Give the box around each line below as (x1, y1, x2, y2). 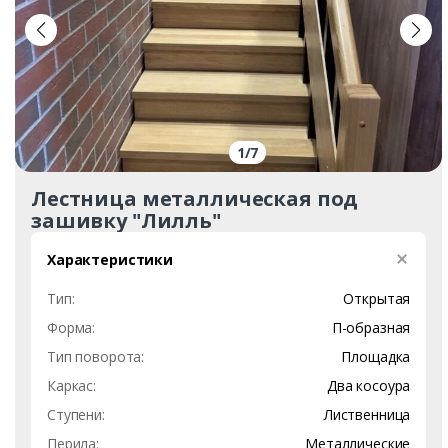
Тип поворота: (47, 346, 145, 366)
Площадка (341, 346, 411, 366)
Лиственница (323, 404, 411, 424)
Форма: (47, 317, 96, 337)
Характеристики (47, 249, 174, 269)
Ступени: (47, 404, 105, 424)
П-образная (331, 317, 411, 337)
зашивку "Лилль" (31, 206, 221, 234)
